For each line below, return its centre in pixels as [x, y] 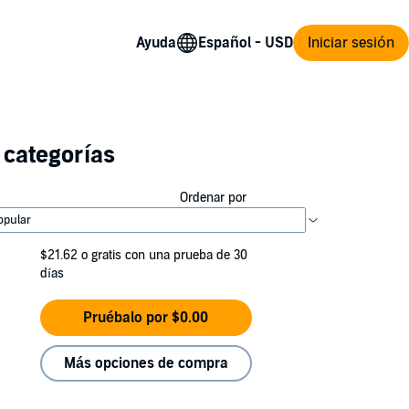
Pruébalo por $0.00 [146, 318]
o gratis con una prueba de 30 [164, 255]
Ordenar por [213, 198]
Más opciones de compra [146, 363]
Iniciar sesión [351, 42]
